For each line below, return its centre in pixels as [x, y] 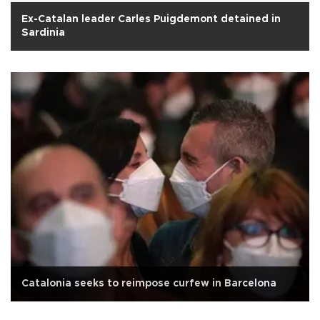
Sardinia [43, 33]
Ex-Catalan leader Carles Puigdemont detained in [151, 20]
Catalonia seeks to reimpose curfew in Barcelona [149, 284]
